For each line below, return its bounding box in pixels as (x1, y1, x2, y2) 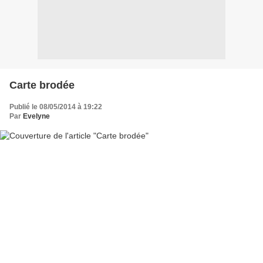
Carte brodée (9, 79, 75, 91)
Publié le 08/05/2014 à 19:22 (9, 102, 102, 111)
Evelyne (23, 112, 50, 120)
